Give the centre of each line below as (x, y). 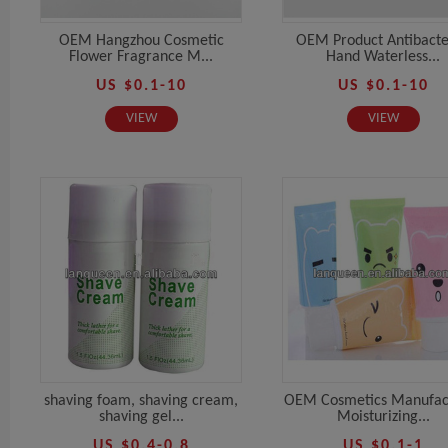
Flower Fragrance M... (141, 56)
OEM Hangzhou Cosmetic (141, 40)
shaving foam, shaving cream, (141, 400)
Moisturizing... (383, 416)
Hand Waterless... (383, 56)
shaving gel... (141, 416)
